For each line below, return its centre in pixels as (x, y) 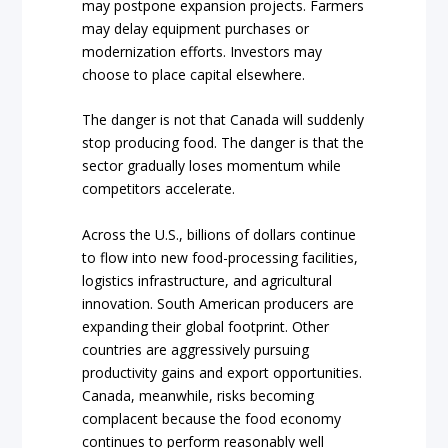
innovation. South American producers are (218, 303)
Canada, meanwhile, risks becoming (198, 395)
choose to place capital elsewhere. (194, 74)
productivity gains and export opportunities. (222, 372)
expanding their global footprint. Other (206, 326)
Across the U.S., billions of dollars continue (219, 234)
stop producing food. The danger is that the (223, 143)
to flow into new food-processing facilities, (220, 257)
